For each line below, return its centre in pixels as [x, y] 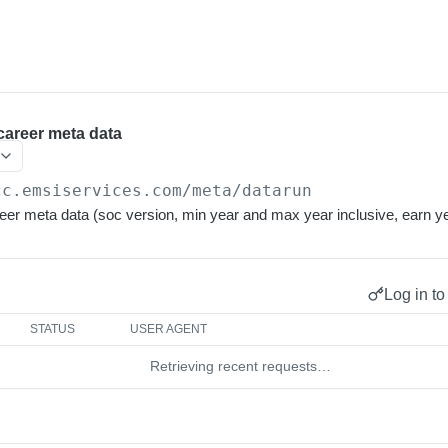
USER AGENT [169, 329]
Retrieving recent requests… [240, 366]
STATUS [53, 329]
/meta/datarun [247, 190]
